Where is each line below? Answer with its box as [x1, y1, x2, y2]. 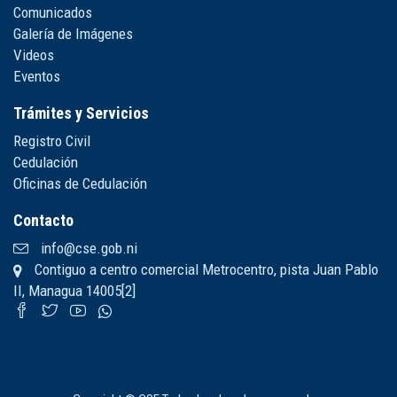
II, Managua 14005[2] [13, 282, 136, 300]
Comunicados [13, 4, 92, 21]
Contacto [13, 211, 74, 230]
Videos [13, 46, 54, 64]
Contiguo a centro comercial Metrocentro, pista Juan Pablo [31, 261, 378, 278]
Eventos [13, 67, 60, 85]
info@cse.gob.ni [37, 239, 137, 257]
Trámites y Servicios [13, 104, 149, 122]
